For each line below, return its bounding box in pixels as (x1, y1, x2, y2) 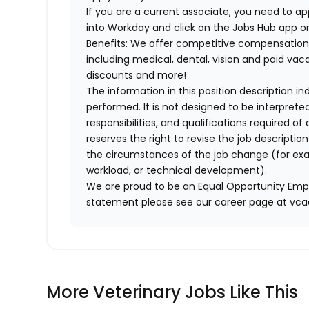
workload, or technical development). (86, 163, 268, 178)
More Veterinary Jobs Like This (46, 281, 299, 304)
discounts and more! (86, 68, 187, 83)
